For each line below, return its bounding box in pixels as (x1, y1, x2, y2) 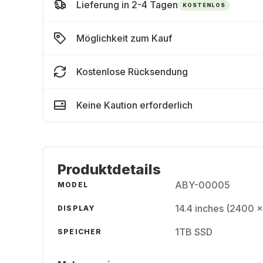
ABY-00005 (175, 179, 230, 191)
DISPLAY (58, 204, 96, 213)
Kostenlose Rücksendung (76, 66, 188, 77)
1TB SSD (175, 226, 213, 238)
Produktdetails (58, 161, 161, 178)
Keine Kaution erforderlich (76, 99, 193, 111)
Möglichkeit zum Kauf (76, 32, 172, 44)
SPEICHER (58, 227, 102, 236)
